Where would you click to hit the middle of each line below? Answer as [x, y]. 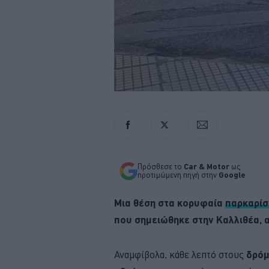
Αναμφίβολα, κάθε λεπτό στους [179, 254]
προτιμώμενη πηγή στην [178, 175]
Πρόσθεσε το [161, 166]
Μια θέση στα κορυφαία [170, 202]
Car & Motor [207, 166]
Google [232, 175]
